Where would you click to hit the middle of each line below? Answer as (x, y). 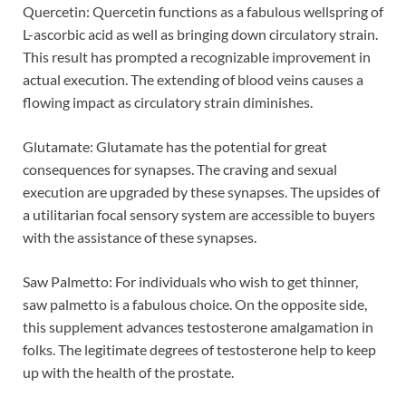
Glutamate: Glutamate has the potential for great (175, 146)
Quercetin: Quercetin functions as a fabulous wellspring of (203, 11)
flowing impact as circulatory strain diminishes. (168, 101)
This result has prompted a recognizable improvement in (197, 56)
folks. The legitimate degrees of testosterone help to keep (199, 349)
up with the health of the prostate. (128, 372)
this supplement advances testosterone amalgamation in (198, 326)
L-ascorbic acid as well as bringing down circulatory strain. (200, 34)
